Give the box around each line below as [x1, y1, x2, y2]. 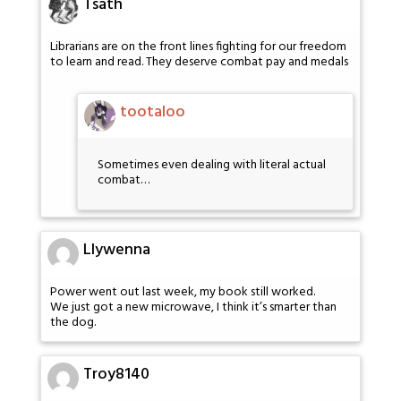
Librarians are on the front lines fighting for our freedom [50, 36, 346, 57]
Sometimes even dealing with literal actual [98, 155, 326, 176]
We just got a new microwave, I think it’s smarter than [50, 297, 337, 319]
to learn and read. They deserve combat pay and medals [50, 51, 348, 73]
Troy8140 [83, 361, 149, 388]
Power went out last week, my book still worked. [50, 282, 315, 303]
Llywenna [83, 237, 150, 264]
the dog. [50, 312, 96, 334]
